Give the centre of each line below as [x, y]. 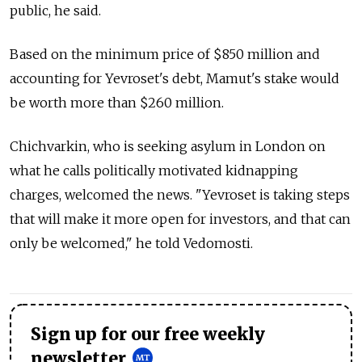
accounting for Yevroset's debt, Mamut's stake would [175, 79]
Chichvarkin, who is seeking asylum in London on [168, 147]
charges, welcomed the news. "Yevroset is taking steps [180, 195]
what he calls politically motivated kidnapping [154, 171]
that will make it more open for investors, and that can [180, 219]
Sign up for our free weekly [148, 335]
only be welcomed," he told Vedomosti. [131, 244]
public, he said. [55, 11]
